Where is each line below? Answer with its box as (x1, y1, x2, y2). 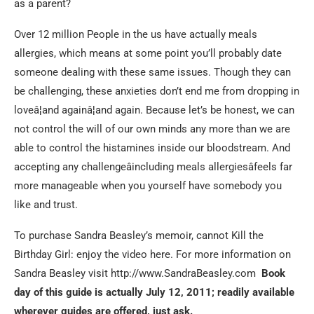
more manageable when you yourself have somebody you (14, 179, 282, 192)
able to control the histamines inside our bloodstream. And (14, 142, 290, 154)
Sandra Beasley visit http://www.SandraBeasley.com (14, 267, 261, 280)
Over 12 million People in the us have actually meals (14, 28, 257, 41)
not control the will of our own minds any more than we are (14, 123, 290, 135)
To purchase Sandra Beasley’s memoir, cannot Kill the (14, 229, 264, 242)
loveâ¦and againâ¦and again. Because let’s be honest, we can (14, 104, 294, 116)
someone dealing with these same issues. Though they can (14, 66, 291, 78)
